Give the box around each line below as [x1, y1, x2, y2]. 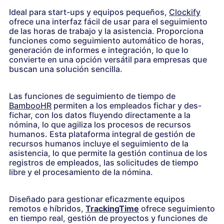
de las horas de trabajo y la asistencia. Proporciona [9, 25, 203, 36]
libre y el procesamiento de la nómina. [9, 166, 153, 177]
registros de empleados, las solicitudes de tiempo [9, 157, 198, 167]
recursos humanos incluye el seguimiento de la [9, 138, 188, 148]
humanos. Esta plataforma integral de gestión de [9, 128, 195, 139]
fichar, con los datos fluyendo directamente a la [9, 109, 190, 120]
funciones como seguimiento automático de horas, [9, 35, 204, 45]
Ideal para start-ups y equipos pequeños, [9, 6, 169, 17]
